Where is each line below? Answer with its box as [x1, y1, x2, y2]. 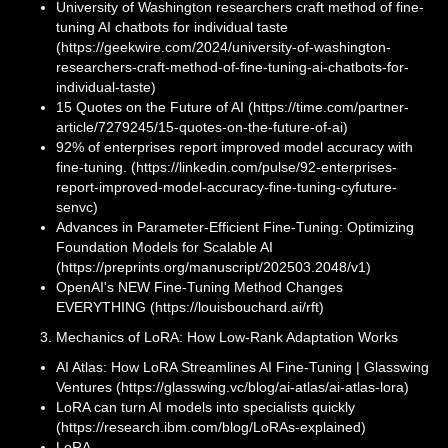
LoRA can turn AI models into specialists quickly [56, 399, 355, 416]
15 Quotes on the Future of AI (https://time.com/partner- [56, 99, 409, 116]
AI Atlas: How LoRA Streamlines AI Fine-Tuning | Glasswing [56, 359, 429, 376]
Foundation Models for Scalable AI [56, 239, 273, 256]
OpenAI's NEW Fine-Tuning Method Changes [56, 279, 343, 296]
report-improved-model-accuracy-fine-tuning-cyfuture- [56, 179, 397, 196]
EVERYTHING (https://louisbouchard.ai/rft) [56, 299, 324, 316]
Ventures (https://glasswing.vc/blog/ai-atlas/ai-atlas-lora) [56, 379, 409, 396]
